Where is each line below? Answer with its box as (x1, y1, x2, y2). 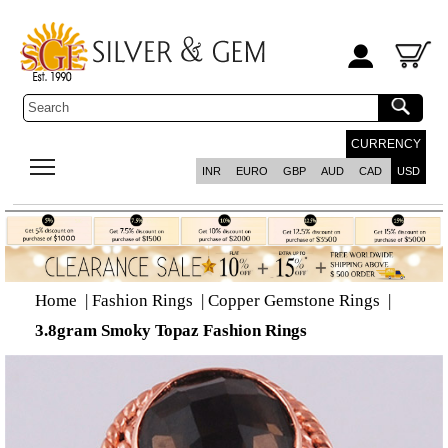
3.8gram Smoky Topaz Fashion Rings (35, 320, 307, 340)
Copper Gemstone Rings (208, 290, 380, 310)
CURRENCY (350, 137, 421, 151)
